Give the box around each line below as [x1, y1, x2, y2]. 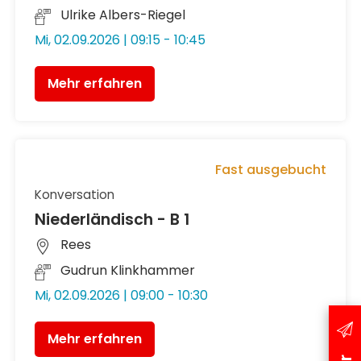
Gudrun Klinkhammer [60, 260, 196, 280]
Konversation [35, 185, 115, 203]
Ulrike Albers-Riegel [60, 6, 186, 24]
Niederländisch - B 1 [35, 209, 190, 231]
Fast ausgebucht [214, 160, 326, 179]
